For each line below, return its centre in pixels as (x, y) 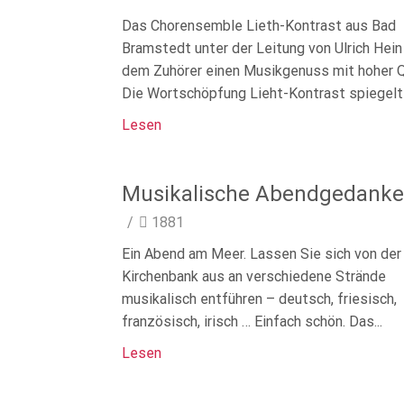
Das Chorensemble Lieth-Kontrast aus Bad (258, 25)
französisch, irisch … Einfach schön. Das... (252, 321)
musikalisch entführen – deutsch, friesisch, (259, 298)
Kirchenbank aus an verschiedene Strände (253, 276)
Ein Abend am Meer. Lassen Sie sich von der (261, 253)
